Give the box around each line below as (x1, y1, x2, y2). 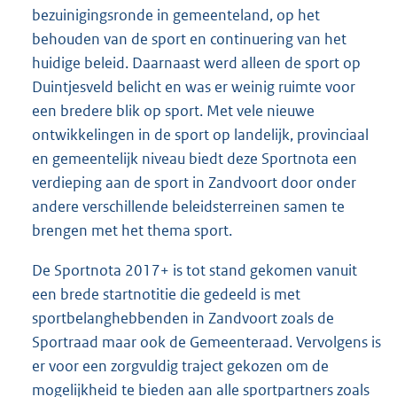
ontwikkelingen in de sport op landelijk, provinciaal (32, 124, 369, 144)
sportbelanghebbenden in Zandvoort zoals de (32, 307, 334, 328)
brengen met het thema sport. (32, 220, 232, 240)
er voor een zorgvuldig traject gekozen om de (32, 355, 329, 376)
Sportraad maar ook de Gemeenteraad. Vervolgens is (32, 331, 381, 352)
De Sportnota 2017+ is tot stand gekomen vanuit (32, 260, 357, 280)
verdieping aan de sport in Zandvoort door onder (32, 172, 356, 192)
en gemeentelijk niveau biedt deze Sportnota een (32, 148, 357, 168)
